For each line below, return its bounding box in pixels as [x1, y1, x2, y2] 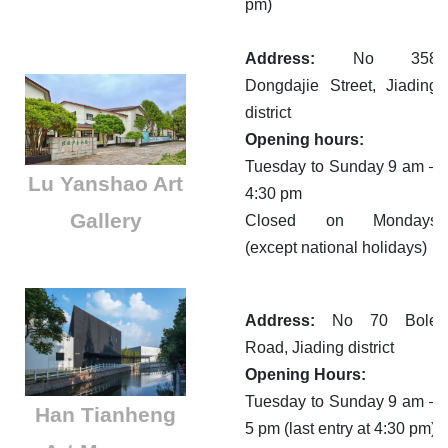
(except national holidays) [245, 239, 427, 257]
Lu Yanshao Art [28, 171, 183, 195]
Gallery [69, 208, 142, 232]
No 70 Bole [332, 312, 438, 330]
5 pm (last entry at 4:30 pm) [245, 420, 436, 438]
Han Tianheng [35, 402, 176, 426]
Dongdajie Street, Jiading [245, 77, 438, 95]
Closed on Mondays [245, 212, 438, 230]
